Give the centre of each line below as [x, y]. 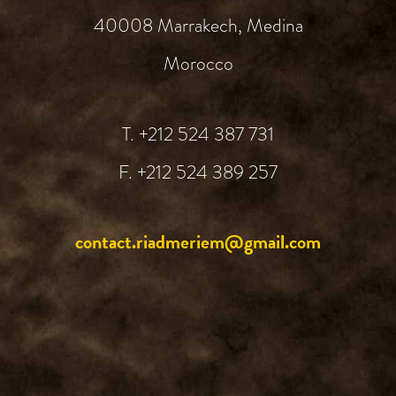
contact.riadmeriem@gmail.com [198, 242]
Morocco [198, 63]
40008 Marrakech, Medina [198, 25]
